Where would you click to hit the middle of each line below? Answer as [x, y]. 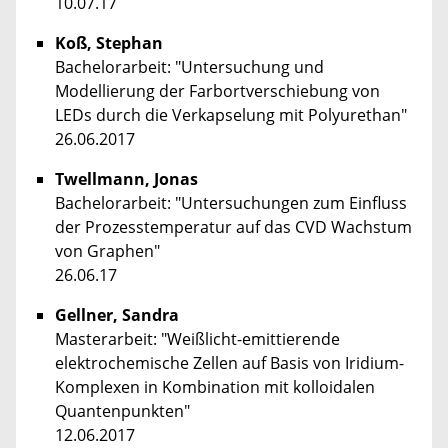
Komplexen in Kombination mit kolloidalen [215, 387]
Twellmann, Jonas [126, 179]
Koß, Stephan [109, 43]
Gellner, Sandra [117, 315]
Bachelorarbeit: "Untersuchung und [189, 67]
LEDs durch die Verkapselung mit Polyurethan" [231, 115]
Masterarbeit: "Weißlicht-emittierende [197, 339]
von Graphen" [107, 251]
